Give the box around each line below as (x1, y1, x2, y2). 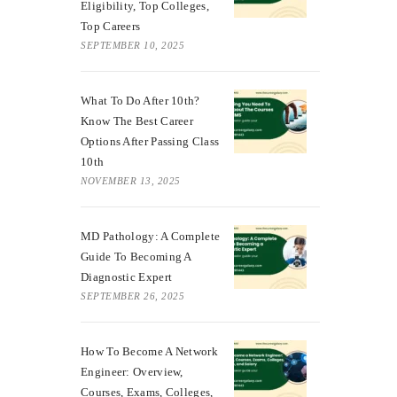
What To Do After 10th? (81, 93, 200, 107)
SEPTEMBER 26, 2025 (81, 290, 184, 301)
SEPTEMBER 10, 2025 (81, 39, 184, 51)
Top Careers (81, 19, 141, 33)
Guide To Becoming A (81, 249, 191, 263)
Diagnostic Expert (81, 269, 173, 284)
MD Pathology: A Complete (81, 229, 221, 243)
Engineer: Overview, (81, 364, 183, 378)
